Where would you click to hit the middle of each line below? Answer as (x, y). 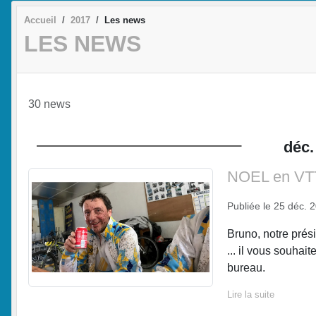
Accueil (40, 20)
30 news (49, 104)
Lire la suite (250, 294)
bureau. (246, 267)
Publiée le (250, 206)
